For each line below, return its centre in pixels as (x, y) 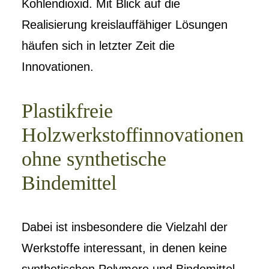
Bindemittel (69, 183)
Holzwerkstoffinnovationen (133, 135)
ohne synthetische (94, 159)
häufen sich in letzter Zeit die (98, 46)
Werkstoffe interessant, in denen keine (124, 248)
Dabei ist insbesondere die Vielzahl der (125, 227)
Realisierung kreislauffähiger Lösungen (125, 25)
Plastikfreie (67, 111)
